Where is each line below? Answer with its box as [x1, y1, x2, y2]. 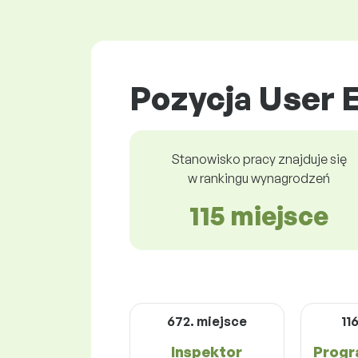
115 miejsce [189, 199, 328, 232]
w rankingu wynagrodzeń [188, 169, 330, 186]
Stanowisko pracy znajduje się [171, 150, 347, 167]
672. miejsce [166, 312, 247, 329]
